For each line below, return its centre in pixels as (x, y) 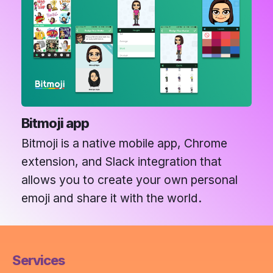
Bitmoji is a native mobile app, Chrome (124, 143)
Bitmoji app (55, 123)
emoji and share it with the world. (112, 198)
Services (38, 260)
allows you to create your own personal (129, 179)
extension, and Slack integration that (122, 161)
